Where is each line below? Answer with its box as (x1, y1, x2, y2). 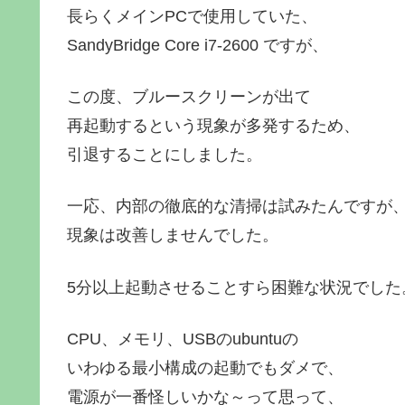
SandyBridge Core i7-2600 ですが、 (67, 35, 328, 54)
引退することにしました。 (67, 146, 262, 165)
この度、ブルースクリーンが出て (67, 88, 311, 107)
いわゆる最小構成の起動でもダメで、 (67, 358, 344, 377)
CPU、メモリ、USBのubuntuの (67, 329, 298, 348)
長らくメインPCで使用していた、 (67, 6, 317, 25)
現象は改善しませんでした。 (67, 226, 278, 245)
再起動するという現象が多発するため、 (67, 117, 360, 136)
